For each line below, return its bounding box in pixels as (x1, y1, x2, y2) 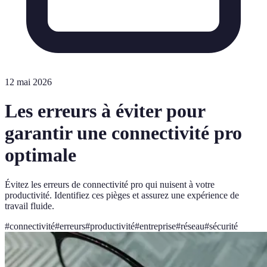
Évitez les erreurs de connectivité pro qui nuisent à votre (5, 179, 215, 190)
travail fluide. (5, 200, 54, 211)
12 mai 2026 (5, 77, 52, 87)
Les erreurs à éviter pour (5, 100, 205, 122)
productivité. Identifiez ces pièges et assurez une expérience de (5, 190, 239, 200)
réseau (181, 221, 204, 231)
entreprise (139, 221, 176, 231)
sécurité (209, 221, 238, 231)
